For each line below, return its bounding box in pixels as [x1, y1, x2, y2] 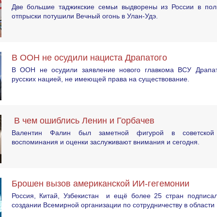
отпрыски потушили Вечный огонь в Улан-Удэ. [11, 12, 158, 20]
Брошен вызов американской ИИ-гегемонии [11, 178, 189, 188]
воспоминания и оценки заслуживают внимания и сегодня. [11, 138, 200, 146]
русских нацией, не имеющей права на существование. [11, 75, 189, 83]
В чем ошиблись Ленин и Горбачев [11, 115, 155, 125]
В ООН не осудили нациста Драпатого [11, 52, 167, 62]
